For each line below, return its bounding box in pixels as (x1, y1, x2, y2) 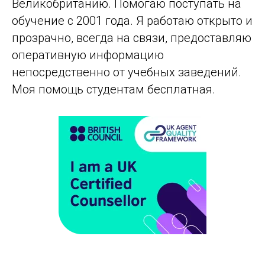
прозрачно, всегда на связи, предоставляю (12, 31, 251, 46)
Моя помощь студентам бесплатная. (12, 82, 215, 97)
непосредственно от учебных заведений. (12, 65, 241, 80)
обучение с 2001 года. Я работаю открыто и (12, 14, 253, 28)
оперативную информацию (12, 48, 164, 63)
